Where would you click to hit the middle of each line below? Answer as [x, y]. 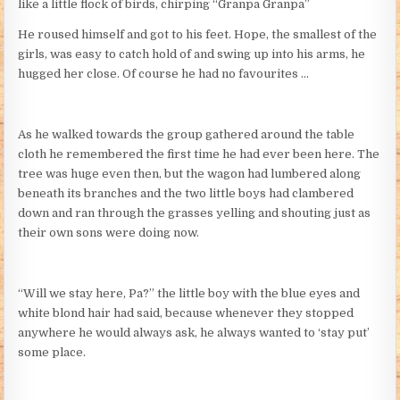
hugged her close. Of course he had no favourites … [164, 73]
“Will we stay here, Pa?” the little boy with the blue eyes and [189, 293]
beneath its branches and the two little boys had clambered [186, 193]
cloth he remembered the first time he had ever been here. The [199, 154]
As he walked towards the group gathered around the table [187, 134]
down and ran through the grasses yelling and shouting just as [195, 212]
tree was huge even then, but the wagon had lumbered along [190, 173]
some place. [52, 352]
